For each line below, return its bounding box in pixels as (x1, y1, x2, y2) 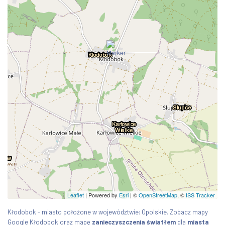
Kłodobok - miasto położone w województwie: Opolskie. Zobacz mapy (8, 207, 208, 216)
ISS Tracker (186, 190, 215, 199)
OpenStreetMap (139, 190, 177, 199)
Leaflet (67, 190, 84, 199)
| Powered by (84, 190, 119, 199)
